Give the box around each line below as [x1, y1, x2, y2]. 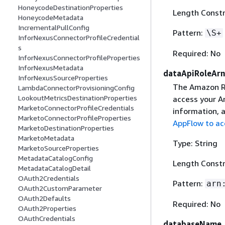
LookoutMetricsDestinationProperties [18, 93, 137, 102]
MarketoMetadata [18, 134, 74, 143]
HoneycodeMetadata [18, 13, 83, 22]
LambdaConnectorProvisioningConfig [18, 83, 135, 92]
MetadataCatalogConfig [18, 154, 93, 163]
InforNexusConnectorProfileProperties [18, 53, 140, 62]
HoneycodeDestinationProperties [18, 3, 123, 12]
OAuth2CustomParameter [18, 184, 102, 193]
